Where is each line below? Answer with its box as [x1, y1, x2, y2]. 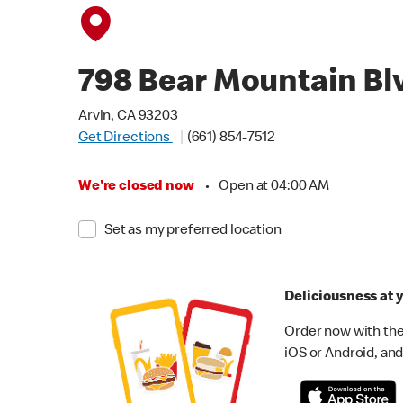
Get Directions [78, 131, 173, 146]
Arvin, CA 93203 [78, 110, 178, 124]
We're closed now [78, 180, 194, 194]
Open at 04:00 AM [219, 180, 329, 194]
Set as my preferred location [103, 224, 282, 238]
